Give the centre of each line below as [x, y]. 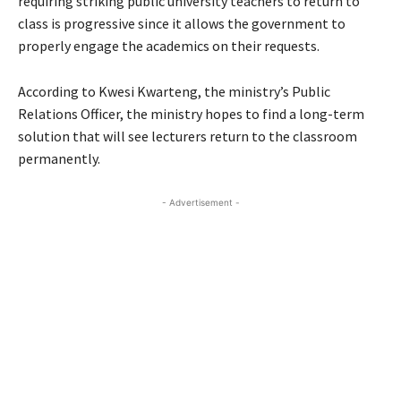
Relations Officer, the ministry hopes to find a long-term [191, 114]
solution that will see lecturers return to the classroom [188, 136]
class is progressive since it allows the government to [182, 23]
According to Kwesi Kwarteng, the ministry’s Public [174, 91]
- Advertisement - [200, 202]
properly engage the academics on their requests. [169, 46]
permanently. [59, 158]
